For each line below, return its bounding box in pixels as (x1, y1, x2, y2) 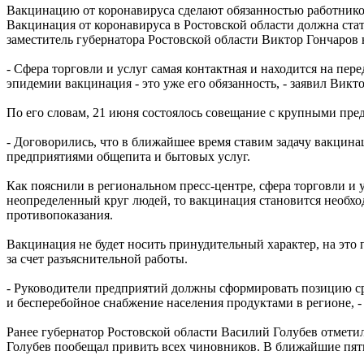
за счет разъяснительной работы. (6, 252, 188, 266)
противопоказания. (6, 208, 113, 223)
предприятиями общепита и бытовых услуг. (6, 149, 250, 164)
